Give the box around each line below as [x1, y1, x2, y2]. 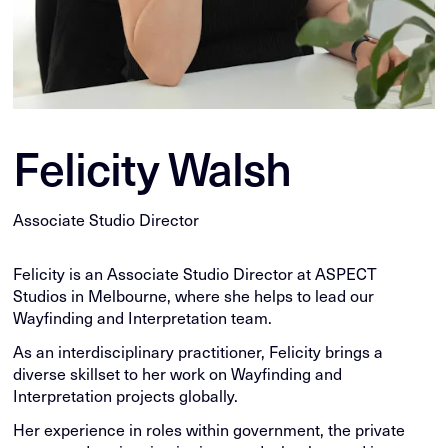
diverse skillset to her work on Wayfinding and [13, 363, 343, 385]
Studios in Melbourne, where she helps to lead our [13, 285, 375, 307]
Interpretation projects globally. [13, 385, 239, 407]
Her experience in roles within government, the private [13, 419, 406, 441]
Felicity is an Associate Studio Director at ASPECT [13, 263, 378, 285]
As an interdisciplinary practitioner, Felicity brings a [13, 341, 384, 363]
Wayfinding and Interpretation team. [13, 307, 273, 329]
